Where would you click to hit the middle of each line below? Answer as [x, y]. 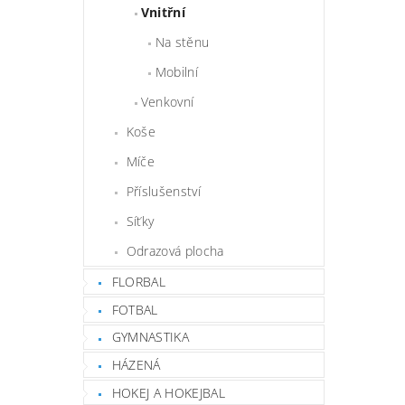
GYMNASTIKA [150, 337]
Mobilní [177, 72]
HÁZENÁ [136, 364]
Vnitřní [163, 13]
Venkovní [167, 102]
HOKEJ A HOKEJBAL [168, 392]
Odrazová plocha [175, 251]
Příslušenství [163, 192]
